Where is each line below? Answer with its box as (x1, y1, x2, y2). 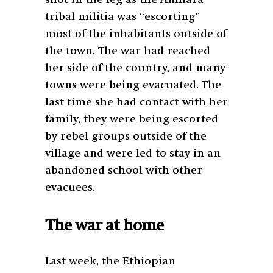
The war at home (45, 218, 163, 235)
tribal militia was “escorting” (45, 12, 200, 23)
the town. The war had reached (45, 46, 210, 57)
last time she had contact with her (45, 97, 228, 108)
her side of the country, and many (45, 63, 225, 74)
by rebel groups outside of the (45, 131, 207, 143)
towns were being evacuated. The (45, 80, 221, 91)
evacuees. (45, 182, 95, 194)
